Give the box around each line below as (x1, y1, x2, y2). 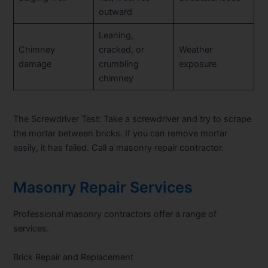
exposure (178, 58, 217, 69)
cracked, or (98, 44, 144, 55)
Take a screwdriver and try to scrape (101, 114, 252, 125)
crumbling (98, 58, 139, 69)
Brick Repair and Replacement (13, 251, 134, 263)
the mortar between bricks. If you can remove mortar (13, 128, 228, 139)
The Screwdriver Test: (13, 114, 102, 125)
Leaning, (98, 29, 133, 41)
